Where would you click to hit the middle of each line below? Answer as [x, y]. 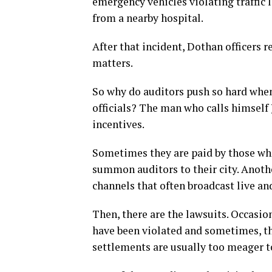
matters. [113, 63]
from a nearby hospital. [148, 18]
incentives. [118, 124]
